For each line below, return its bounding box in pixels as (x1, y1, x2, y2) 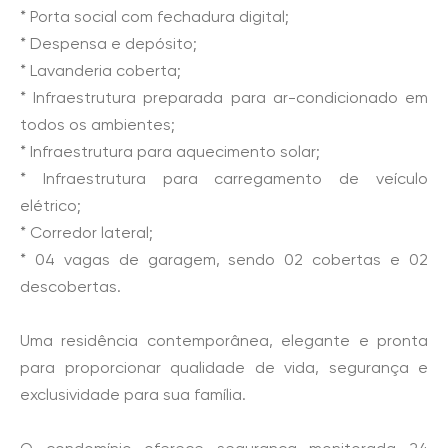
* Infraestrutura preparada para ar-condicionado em (20, 88, 428, 107)
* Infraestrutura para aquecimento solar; (20, 142, 320, 161)
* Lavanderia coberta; (20, 61, 181, 80)
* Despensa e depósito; (20, 34, 197, 53)
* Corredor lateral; (20, 223, 153, 242)
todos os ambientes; (20, 115, 175, 134)
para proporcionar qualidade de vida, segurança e (20, 358, 428, 377)
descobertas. (20, 277, 121, 296)
